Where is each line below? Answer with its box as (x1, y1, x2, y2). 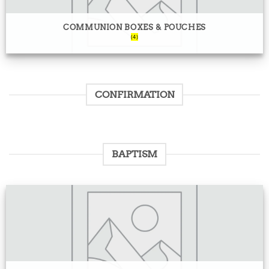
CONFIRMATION (94, 88, 175, 100)
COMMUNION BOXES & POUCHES (63, 22, 206, 32)
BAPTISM (112, 148, 157, 160)
